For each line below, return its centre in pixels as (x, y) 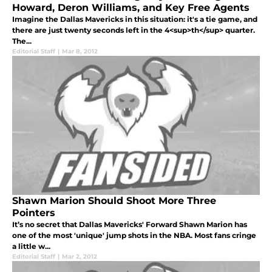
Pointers (34, 213)
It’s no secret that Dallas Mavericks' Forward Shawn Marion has (130, 225)
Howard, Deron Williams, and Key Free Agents (131, 8)
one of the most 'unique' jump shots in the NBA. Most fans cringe (134, 236)
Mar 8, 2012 (80, 52)
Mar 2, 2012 (80, 257)
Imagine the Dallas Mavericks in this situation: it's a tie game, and (135, 19)
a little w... (31, 246)
